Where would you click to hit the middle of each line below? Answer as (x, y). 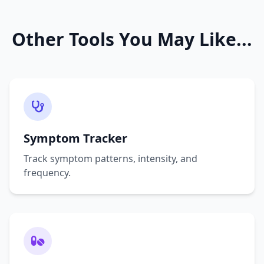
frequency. (47, 173)
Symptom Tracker (75, 138)
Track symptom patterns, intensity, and (110, 159)
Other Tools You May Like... (132, 39)
